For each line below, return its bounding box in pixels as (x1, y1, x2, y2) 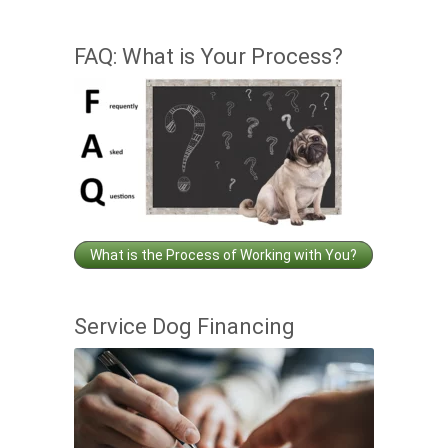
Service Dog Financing (74, 314, 295, 340)
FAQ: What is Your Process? (74, 44, 343, 70)
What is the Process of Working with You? (90, 247, 357, 264)
